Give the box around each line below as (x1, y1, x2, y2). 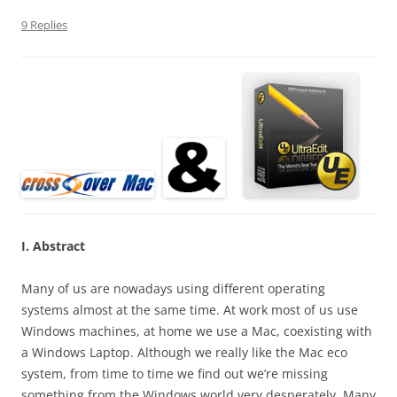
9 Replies (21, 17, 67, 34)
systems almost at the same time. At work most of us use (21, 301, 358, 319)
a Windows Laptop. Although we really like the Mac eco (21, 344, 347, 362)
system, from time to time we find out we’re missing (21, 365, 328, 383)
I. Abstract (21, 237, 85, 255)
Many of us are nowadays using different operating (21, 280, 325, 298)
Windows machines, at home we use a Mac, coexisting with (21, 323, 372, 340)
